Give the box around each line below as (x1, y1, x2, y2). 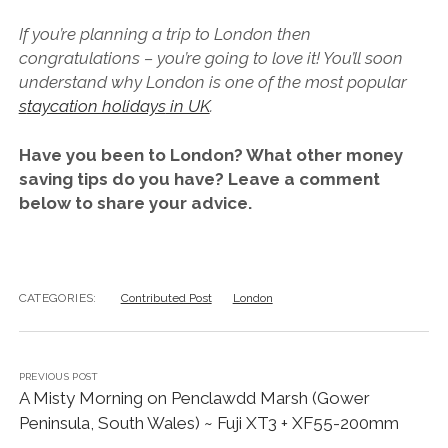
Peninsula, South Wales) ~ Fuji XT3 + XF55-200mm (18, 412, 399, 433)
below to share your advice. (18, 193, 252, 214)
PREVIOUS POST (18, 370, 99, 382)
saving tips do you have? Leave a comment (18, 169, 380, 190)
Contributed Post (120, 290, 212, 305)
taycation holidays (26, 95, 166, 116)
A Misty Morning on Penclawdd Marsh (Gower (18, 387, 370, 408)
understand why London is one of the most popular (18, 71, 407, 92)
